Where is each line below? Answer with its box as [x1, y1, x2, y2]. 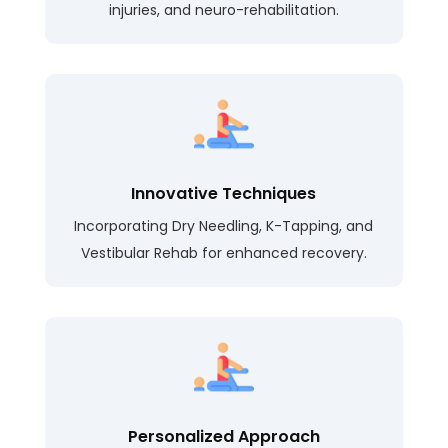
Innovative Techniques [131, 182, 317, 206]
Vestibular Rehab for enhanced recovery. [80, 243, 367, 264]
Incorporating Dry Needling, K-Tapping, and [74, 216, 374, 237]
